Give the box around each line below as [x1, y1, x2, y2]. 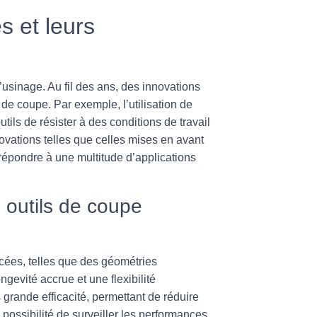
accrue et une [38, 272, 111, 285]
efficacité [42, 290, 86, 303]
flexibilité [111, 272, 156, 285]
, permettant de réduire [86, 290, 199, 303]
